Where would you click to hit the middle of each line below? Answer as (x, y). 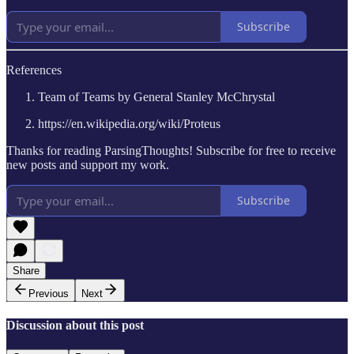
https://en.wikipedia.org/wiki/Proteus (129, 123)
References (34, 70)
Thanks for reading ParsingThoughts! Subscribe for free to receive (171, 150)
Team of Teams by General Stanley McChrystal (156, 96)
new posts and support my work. (88, 164)
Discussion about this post (75, 325)
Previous (49, 293)
